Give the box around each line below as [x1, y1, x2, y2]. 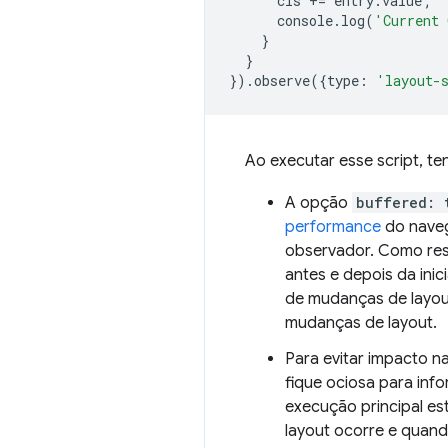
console [277, 11, 333, 30]
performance [285, 217, 381, 237]
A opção [285, 193, 352, 213]
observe [254, 71, 310, 90]
